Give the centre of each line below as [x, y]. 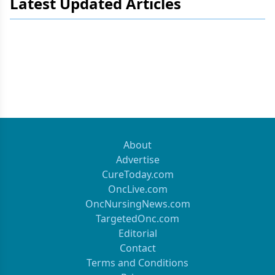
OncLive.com [137, 189]
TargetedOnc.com [137, 219]
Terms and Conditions [137, 263]
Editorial [137, 233]
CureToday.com [137, 174]
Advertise [137, 160]
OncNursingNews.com [137, 204]
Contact [137, 248]
